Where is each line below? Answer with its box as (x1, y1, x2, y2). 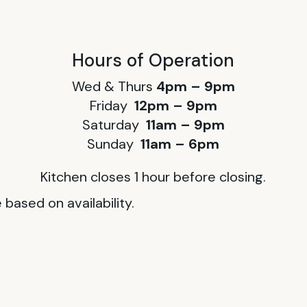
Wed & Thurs (71, 77, 156, 95)
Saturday (82, 115, 146, 134)
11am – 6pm (140, 134, 220, 153)
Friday (89, 96, 134, 114)
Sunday (87, 134, 141, 153)
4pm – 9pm (156, 77, 235, 95)
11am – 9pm (145, 115, 225, 134)
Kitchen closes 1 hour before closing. (40, 167, 267, 186)
